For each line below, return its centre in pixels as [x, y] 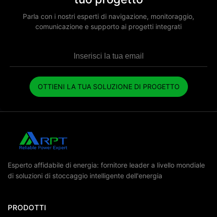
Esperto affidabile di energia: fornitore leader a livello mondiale [106, 165]
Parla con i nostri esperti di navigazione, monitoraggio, [108, 16]
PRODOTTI [27, 208]
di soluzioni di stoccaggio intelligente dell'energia [85, 176]
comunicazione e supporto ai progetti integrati [108, 26]
